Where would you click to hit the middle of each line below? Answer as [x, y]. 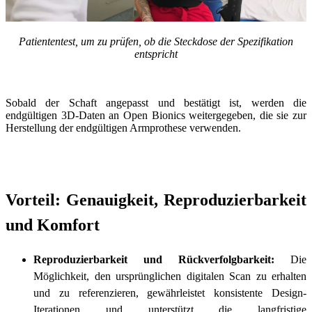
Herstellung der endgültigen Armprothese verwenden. [123, 127]
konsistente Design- [260, 292]
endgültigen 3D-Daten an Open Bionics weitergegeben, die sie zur [156, 115]
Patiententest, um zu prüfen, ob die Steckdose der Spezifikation [156, 41]
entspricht [156, 54]
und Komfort [53, 225]
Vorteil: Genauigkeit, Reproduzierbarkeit [156, 200]
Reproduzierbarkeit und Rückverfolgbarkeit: [154, 259]
